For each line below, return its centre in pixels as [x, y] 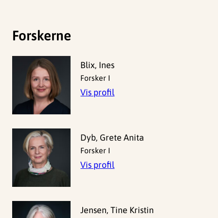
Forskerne [42, 35]
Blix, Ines [98, 65]
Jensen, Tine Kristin [117, 210]
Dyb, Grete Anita [112, 138]
